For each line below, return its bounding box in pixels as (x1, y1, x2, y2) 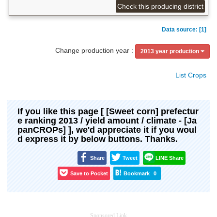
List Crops (175, 71, 206, 79)
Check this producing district (117, 2, 204, 10)
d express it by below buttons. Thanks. (17, 134, 178, 144)
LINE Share (155, 155, 184, 161)
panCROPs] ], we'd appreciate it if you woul (17, 125, 197, 135)
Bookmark (124, 170, 150, 176)
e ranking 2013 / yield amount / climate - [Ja (17, 116, 197, 126)
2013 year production (140, 47, 199, 55)
